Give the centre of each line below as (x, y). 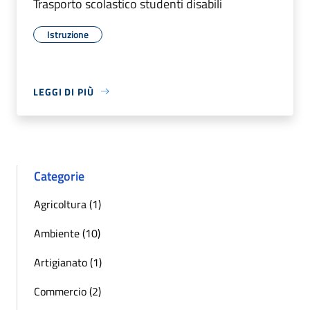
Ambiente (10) (67, 233)
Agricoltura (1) (67, 204)
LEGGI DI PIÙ (64, 91)
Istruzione (68, 34)
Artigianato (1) (68, 262)
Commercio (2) (67, 291)
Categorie (59, 176)
